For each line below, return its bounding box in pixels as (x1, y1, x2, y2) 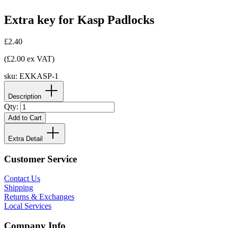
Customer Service (4, 153, 77, 164)
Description (8, 92, 41, 100)
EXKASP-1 (19, 71, 59, 80)
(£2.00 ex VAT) (4, 54, 54, 63)
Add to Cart (8, 113, 42, 122)
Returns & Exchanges (4, 192, 74, 202)
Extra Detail (8, 134, 43, 142)
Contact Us (4, 174, 40, 183)
